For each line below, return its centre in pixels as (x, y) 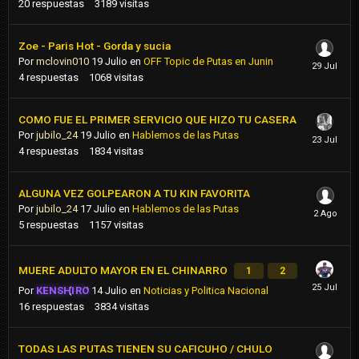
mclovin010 (63, 62)
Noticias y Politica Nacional (206, 291)
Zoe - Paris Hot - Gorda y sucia (95, 46)
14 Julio (110, 291)
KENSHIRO (63, 291)
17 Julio (98, 209)
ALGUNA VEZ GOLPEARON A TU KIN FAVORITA (134, 194)
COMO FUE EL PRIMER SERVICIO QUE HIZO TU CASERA (157, 120)
